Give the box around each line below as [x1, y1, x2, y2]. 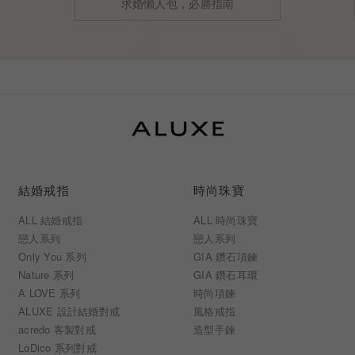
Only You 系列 [18, 249, 86, 265]
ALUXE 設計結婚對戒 [18, 303, 120, 319]
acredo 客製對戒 [18, 322, 96, 338]
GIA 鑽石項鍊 [193, 249, 258, 265]
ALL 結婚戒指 [18, 212, 83, 228]
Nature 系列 [18, 267, 74, 283]
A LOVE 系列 [18, 285, 81, 301]
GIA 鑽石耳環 [193, 267, 258, 283]
